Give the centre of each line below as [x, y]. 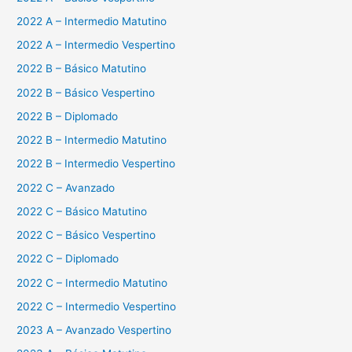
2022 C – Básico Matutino [82, 211]
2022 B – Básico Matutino [82, 69]
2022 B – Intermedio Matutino [92, 140]
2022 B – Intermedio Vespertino [96, 164]
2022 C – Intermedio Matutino [92, 282]
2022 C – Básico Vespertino [86, 235]
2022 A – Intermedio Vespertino [96, 45]
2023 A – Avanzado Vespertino [94, 330]
